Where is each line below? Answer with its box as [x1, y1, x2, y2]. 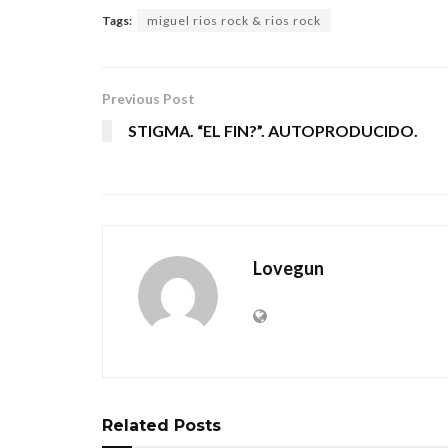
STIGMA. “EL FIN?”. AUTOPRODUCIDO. [128, 121, 418, 141]
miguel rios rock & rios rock [147, 13, 321, 29]
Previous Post [102, 90, 195, 108]
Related [102, 416, 169, 436]
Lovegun [253, 257, 324, 280]
